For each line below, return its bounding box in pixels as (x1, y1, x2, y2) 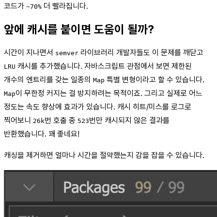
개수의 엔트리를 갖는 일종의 (4, 75, 93, 85)
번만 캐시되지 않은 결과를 (89, 116, 170, 125)
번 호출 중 (45, 116, 77, 125)
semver (55, 49, 78, 57)
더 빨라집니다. (42, 1, 88, 11)
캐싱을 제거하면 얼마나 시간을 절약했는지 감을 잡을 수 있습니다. (4, 151, 204, 160)
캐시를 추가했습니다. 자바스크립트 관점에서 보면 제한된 (15, 62, 192, 71)
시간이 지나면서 (4, 48, 55, 58)
